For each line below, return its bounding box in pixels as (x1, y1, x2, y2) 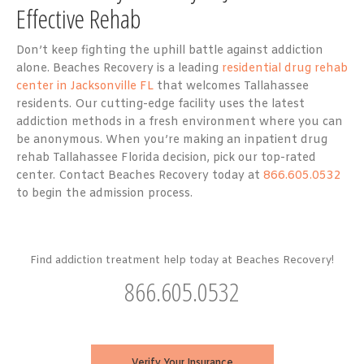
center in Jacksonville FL (16, 78, 154, 94)
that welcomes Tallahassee (154, 78, 309, 94)
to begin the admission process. (16, 185, 193, 201)
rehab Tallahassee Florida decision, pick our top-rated (16, 149, 316, 166)
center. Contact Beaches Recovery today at (16, 167, 263, 184)
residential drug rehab (222, 60, 348, 76)
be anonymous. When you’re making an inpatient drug (16, 132, 327, 148)
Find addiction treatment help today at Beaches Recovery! (30, 253, 334, 267)
